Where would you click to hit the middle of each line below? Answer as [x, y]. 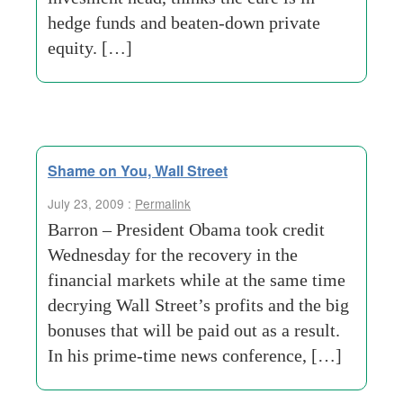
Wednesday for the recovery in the [173, 255]
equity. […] [90, 48]
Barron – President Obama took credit [186, 229]
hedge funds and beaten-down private [184, 22]
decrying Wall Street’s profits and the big [198, 305]
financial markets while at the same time [197, 280]
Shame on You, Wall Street [138, 170]
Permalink [163, 203]
